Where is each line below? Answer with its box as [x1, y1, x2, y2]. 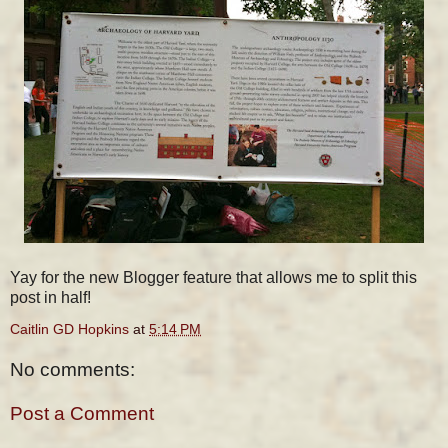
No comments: [10, 359, 135, 381]
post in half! [10, 288, 91, 306]
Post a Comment [10, 403, 154, 425]
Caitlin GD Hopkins [10, 320, 129, 337]
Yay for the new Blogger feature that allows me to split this [10, 268, 417, 286]
